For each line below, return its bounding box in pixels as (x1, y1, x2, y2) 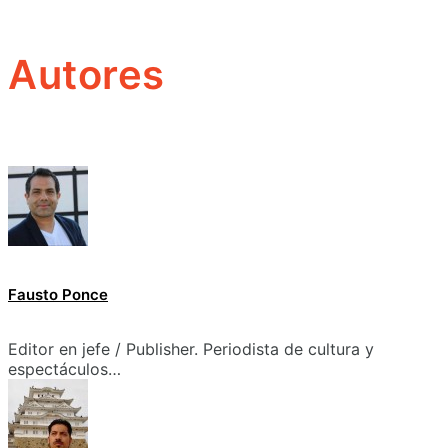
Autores (8, 50, 165, 100)
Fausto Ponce (8, 285, 108, 305)
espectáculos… (8, 359, 121, 380)
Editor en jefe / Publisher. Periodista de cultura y (8, 339, 374, 360)
